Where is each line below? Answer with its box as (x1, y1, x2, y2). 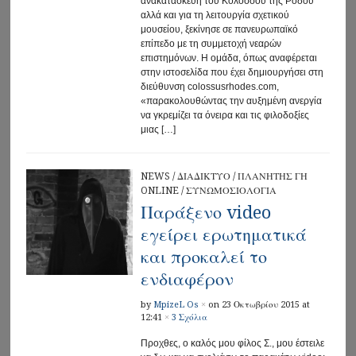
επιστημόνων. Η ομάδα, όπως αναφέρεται (140, 52, 317, 64)
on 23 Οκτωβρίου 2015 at (207, 299, 310, 310)
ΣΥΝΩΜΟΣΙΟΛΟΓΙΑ (185, 184, 277, 196)
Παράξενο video (140, 202, 271, 222)
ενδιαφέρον (140, 269, 234, 289)
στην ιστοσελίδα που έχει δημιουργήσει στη (140, 66, 323, 78)
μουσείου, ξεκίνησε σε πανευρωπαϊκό (140, 23, 298, 35)
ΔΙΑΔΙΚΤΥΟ (176, 170, 230, 182)
